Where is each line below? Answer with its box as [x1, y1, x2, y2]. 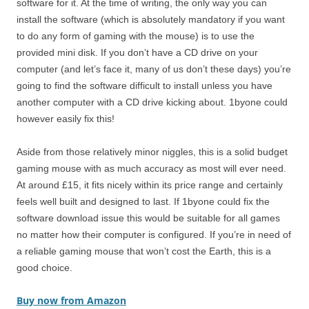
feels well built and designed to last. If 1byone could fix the [17, 195, 270, 207]
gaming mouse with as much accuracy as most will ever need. [17, 162, 286, 174]
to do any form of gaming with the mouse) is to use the [17, 30, 255, 41]
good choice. [17, 261, 72, 273]
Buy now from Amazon [17, 293, 126, 307]
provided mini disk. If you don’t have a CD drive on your [17, 46, 258, 58]
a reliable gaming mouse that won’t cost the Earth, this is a [17, 245, 271, 257]
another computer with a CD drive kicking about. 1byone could [17, 96, 288, 108]
